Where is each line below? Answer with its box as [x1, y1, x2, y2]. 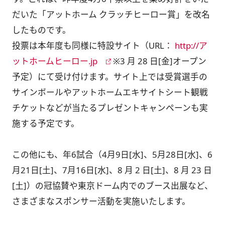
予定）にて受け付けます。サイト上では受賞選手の [12, 71, 207, 83]
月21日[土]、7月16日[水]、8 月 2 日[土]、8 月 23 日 [12, 164, 212, 176]
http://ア [174, 40, 207, 52]
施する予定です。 [12, 118, 79, 130]
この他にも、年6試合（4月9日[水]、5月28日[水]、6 [12, 149, 212, 161]
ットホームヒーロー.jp [12, 55, 97, 67]
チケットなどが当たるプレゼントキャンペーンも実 [12, 102, 208, 114]
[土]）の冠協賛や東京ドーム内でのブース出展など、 [12, 180, 213, 192]
